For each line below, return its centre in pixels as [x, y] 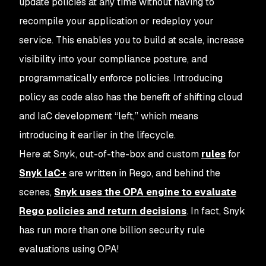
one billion [124, 230]
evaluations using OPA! [69, 249]
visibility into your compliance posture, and [113, 59]
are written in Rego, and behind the [143, 173]
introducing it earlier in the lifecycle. [97, 135]
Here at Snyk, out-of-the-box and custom [110, 154]
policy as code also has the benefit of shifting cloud [131, 97]
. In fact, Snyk [216, 211]
